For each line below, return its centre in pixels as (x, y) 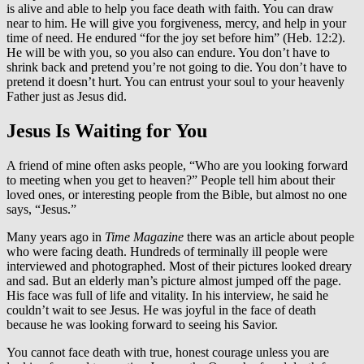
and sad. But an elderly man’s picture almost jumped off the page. (174, 280)
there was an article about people (271, 236)
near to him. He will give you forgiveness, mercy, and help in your (176, 23)
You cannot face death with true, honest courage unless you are (168, 352)
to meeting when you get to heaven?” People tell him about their (171, 180)
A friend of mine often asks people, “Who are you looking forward (177, 165)
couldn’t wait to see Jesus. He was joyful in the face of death (161, 310)
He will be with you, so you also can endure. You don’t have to (168, 52)
